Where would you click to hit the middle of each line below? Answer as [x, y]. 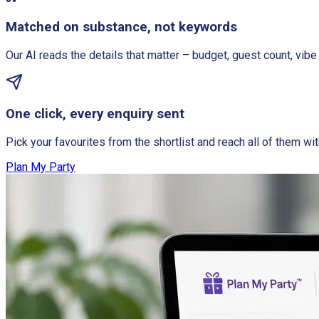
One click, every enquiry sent [95, 114]
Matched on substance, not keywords [121, 27]
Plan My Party [41, 167]
